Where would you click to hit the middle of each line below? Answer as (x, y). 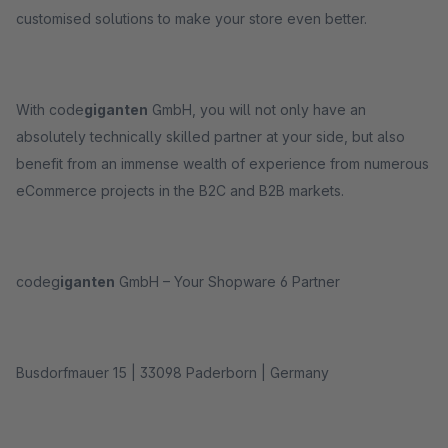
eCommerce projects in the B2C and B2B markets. (180, 190)
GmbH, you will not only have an (257, 109)
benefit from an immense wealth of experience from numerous (222, 163)
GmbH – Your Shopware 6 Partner (227, 281)
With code (50, 109)
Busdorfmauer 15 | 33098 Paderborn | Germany (172, 372)
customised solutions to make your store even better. (191, 18)
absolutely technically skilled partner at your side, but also (210, 136)
